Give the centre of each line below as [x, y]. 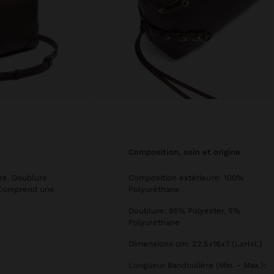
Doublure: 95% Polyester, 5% [184, 211]
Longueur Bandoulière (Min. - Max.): [197, 265]
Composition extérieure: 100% [186, 178]
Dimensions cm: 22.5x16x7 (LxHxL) [195, 244]
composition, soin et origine [187, 152]
